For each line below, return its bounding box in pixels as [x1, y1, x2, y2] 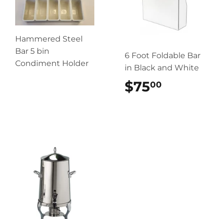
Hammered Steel [15, 34, 83, 44]
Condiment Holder [15, 58, 88, 68]
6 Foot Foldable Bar [125, 50, 200, 60]
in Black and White [125, 63, 199, 72]
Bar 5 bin [15, 46, 49, 56]
